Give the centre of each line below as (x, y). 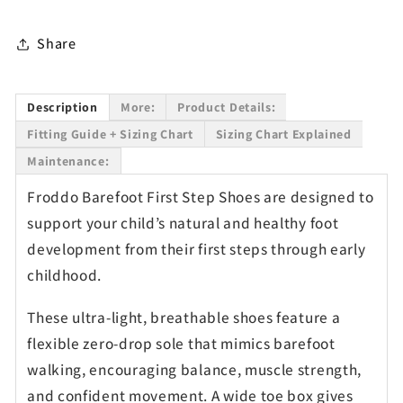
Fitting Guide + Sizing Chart (110, 134)
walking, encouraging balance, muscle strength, (194, 369)
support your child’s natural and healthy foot (183, 223)
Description (63, 107)
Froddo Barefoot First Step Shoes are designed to (201, 197)
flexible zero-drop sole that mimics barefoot (181, 343)
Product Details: (227, 107)
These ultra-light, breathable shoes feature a (184, 317)
